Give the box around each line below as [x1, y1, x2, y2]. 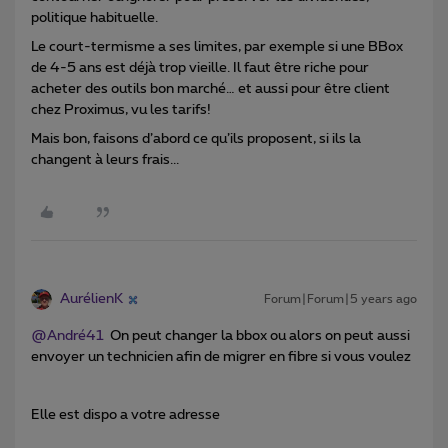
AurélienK [60, 292, 123, 307]
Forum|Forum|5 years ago [264, 293, 417, 306]
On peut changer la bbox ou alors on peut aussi [104, 329, 410, 344]
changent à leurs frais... [31, 153, 179, 168]
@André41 [31, 329, 104, 344]
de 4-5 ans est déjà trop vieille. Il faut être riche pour [31, 61, 369, 76]
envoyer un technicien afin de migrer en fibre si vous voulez [31, 350, 411, 365]
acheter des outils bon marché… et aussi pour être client [31, 82, 390, 97]
